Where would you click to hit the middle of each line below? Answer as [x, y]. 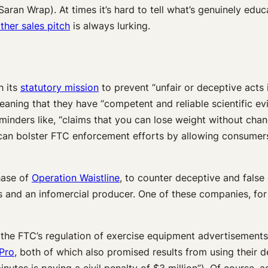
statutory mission [60, 87]
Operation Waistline [76, 177]
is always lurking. [110, 26]
